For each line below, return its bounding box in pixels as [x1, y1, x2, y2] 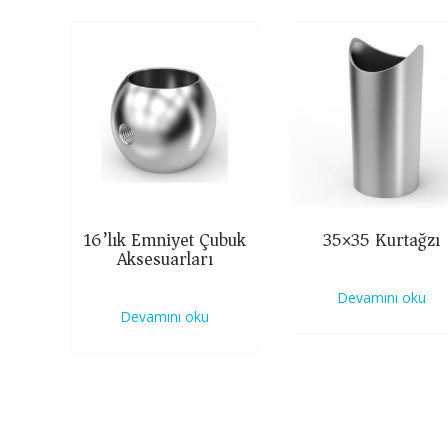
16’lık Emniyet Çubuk [83, 223, 247, 256]
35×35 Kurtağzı [323, 223, 441, 256]
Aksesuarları [116, 242, 213, 275]
